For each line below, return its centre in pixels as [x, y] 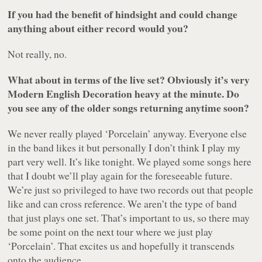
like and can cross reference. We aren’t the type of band [123, 204]
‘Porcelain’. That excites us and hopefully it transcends [121, 246]
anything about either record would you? [98, 28]
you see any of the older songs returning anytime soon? [129, 108]
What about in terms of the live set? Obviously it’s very [129, 80]
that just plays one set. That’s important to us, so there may [129, 218]
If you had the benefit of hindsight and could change [123, 14]
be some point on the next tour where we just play [111, 232]
